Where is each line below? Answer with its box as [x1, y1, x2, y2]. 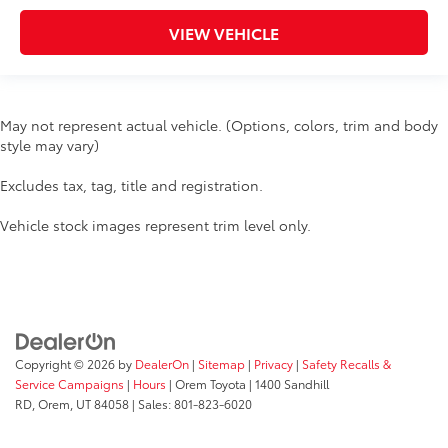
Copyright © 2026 [15, 354, 118, 372]
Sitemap [198, 354, 245, 372]
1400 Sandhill [252, 374, 329, 392]
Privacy [254, 354, 293, 372]
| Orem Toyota [166, 374, 246, 392]
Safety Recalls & [302, 354, 391, 372]
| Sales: [129, 394, 174, 412]
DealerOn [135, 354, 189, 372]
